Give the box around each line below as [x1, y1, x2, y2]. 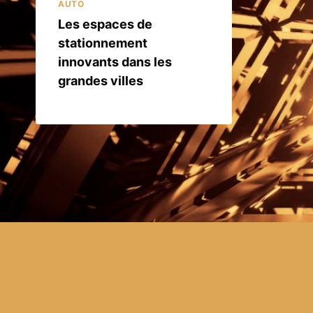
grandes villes [58, 73, 143, 88]
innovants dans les [58, 54, 172, 69]
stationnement [58, 35, 147, 50]
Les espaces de [58, 16, 152, 31]
